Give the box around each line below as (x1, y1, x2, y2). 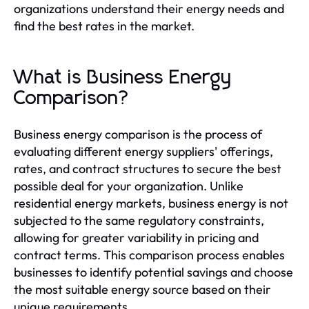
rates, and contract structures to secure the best (14, 160, 281, 177)
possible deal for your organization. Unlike (14, 177, 243, 194)
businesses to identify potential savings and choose (14, 263, 293, 280)
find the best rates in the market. (14, 17, 195, 34)
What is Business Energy (14, 68, 232, 88)
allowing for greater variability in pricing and (14, 229, 259, 246)
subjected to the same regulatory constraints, (14, 212, 264, 228)
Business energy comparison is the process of (14, 126, 262, 142)
